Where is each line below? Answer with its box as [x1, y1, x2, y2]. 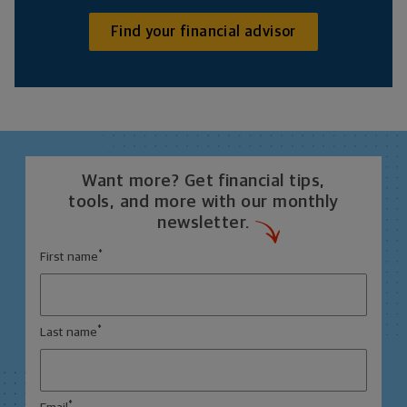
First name [40, 250, 98, 263]
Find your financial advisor [111, 24, 296, 39]
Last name [40, 325, 97, 339]
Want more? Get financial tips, [82, 172, 325, 190]
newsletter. [157, 213, 250, 232]
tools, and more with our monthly [68, 193, 339, 211]
